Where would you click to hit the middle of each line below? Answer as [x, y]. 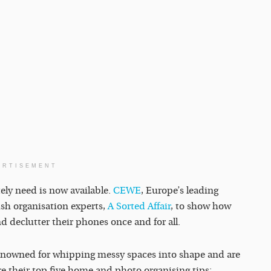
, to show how [201, 207]
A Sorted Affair [139, 207]
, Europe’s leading [180, 191]
